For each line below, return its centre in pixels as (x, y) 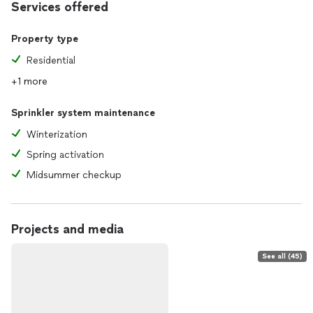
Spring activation (65, 155)
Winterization (57, 134)
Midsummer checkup (74, 175)
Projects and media (67, 229)
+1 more (29, 81)
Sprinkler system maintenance (83, 113)
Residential (51, 60)
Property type (45, 39)
